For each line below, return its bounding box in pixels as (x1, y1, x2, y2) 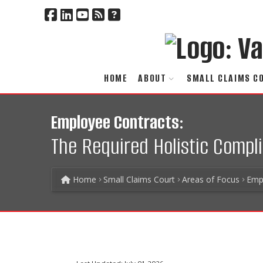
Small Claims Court (103, 173, 175, 185)
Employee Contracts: (51, 110, 184, 136)
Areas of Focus (182, 173, 240, 185)
